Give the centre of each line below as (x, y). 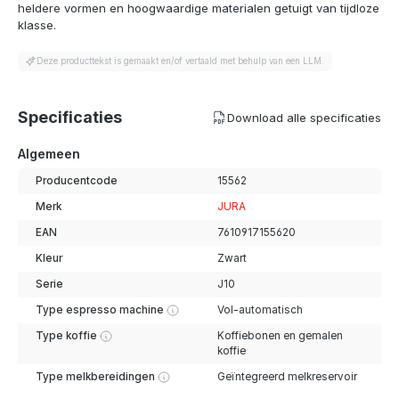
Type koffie (66, 336)
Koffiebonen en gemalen (280, 336)
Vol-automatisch (260, 310)
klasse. (37, 25)
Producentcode (76, 181)
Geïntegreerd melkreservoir (287, 377)
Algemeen (49, 153)
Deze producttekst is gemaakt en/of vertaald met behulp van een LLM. (181, 61)
